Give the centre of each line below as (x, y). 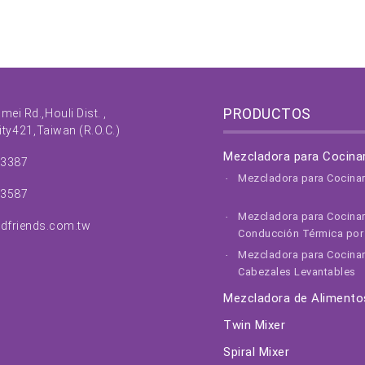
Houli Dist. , (76, 114)
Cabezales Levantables (297, 272)
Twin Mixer (254, 325)
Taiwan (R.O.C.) (78, 131)
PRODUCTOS (267, 114)
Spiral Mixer (256, 352)
